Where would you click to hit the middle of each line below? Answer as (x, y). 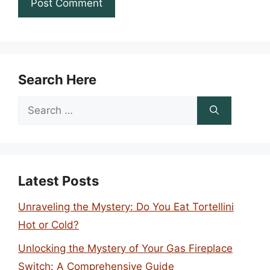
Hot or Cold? (49, 225)
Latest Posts (58, 181)
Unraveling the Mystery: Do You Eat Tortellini (126, 207)
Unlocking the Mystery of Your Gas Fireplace (125, 248)
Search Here (57, 80)
